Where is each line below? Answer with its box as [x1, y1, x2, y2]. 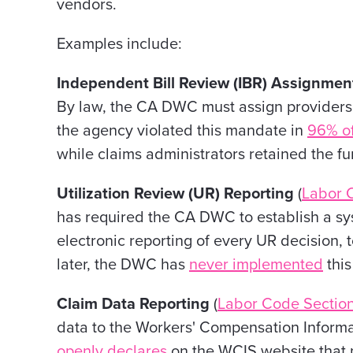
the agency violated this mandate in [57, 121, 307, 140]
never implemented [189, 255, 323, 274]
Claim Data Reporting [57, 295, 214, 314]
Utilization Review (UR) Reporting [57, 184, 298, 203]
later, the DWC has [57, 255, 189, 274]
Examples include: [57, 35, 182, 54]
